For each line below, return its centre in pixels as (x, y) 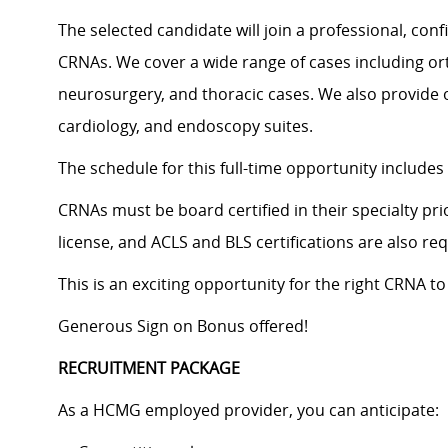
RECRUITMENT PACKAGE (149, 368)
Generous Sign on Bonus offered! (183, 326)
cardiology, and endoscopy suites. (185, 126)
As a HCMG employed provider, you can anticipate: (248, 410)
